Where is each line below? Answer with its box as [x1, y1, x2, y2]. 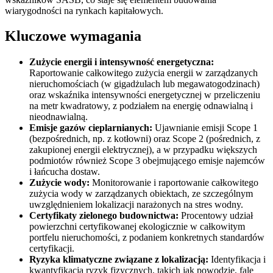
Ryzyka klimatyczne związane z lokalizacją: [29, 254, 208, 265]
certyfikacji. [29, 243, 74, 254]
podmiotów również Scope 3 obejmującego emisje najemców [29, 155, 265, 166]
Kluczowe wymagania [5, 28, 141, 44]
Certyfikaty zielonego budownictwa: [29, 210, 179, 221]
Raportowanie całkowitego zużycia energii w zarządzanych [29, 68, 258, 79]
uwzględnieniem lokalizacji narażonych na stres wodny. [29, 199, 243, 210]
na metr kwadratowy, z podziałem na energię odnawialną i [29, 101, 253, 112]
